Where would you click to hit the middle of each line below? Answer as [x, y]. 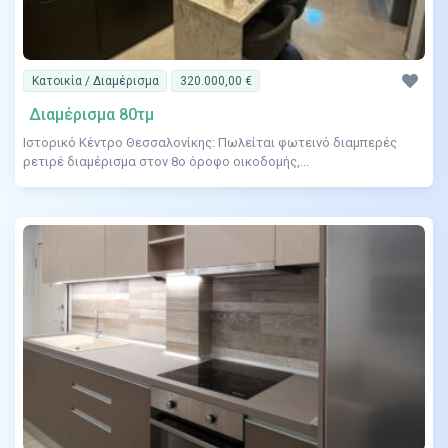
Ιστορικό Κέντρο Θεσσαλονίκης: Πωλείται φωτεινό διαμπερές [210, 143]
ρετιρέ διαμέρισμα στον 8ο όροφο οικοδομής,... [166, 162]
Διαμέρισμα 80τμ [91, 115]
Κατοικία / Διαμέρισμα [95, 81]
